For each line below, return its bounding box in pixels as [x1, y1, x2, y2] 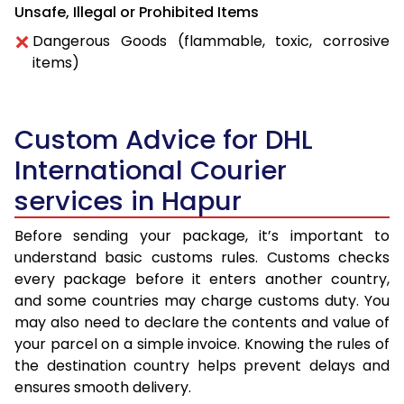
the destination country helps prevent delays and [14, 355, 390, 377]
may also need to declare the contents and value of [14, 312, 390, 334]
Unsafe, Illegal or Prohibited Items [14, 2, 259, 23]
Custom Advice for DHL [14, 122, 313, 159]
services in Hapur [14, 183, 242, 220]
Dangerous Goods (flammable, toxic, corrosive [32, 31, 390, 52]
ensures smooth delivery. [14, 377, 191, 399]
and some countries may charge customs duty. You [14, 290, 390, 312]
